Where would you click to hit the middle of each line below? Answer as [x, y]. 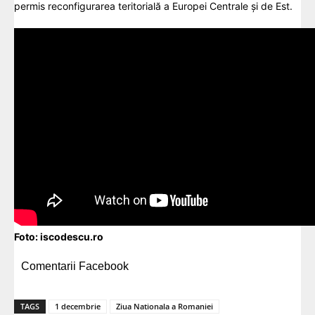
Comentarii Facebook [75, 266]
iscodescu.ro [72, 236]
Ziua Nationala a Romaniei [165, 306]
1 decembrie [78, 306]
